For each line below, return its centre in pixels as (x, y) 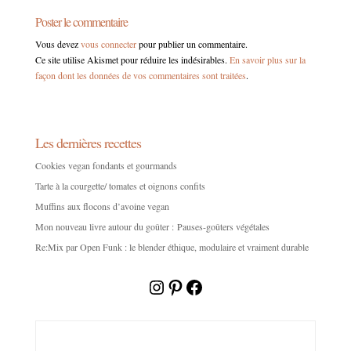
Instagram (184, 286)
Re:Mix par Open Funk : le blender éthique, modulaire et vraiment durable (172, 247)
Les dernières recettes (88, 143)
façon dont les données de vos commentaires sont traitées (140, 76)
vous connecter (108, 44)
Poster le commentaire (81, 22)
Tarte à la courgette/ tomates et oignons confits (120, 186)
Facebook (220, 286)
